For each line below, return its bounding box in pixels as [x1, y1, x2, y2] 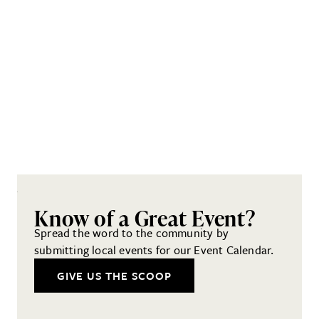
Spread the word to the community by [34, 224, 229, 241]
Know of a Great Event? [34, 202, 256, 233]
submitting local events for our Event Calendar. [34, 241, 277, 258]
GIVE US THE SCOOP [57, 267, 172, 283]
